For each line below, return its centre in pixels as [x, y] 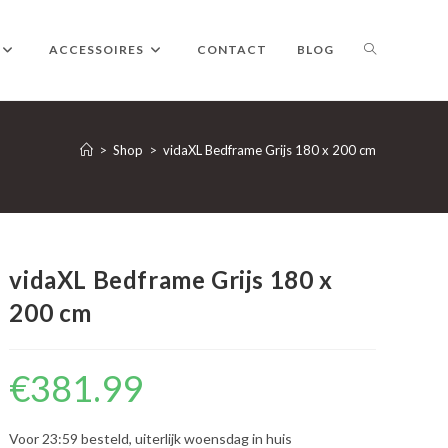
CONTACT [232, 49]
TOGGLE [392, 48]
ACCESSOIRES [96, 49]
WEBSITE [394, 148]
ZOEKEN [391, 248]
